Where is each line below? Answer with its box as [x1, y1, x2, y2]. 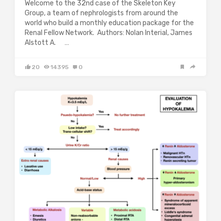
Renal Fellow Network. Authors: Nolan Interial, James [25, 28, 192, 37]
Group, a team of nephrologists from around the [25, 8, 178, 17]
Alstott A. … [25, 38, 69, 47]
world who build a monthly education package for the [25, 18, 194, 27]
